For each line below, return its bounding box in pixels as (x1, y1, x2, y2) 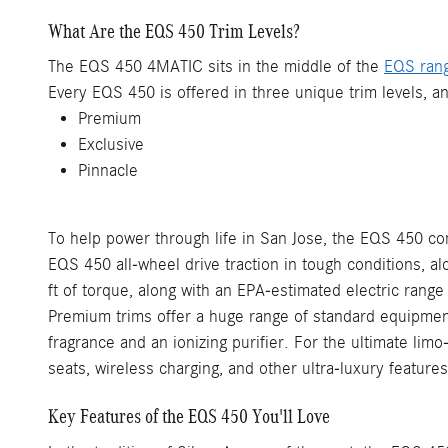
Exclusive (78, 135, 144, 154)
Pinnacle (78, 161, 138, 180)
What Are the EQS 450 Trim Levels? (48, 19, 300, 42)
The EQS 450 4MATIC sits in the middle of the (48, 57, 384, 76)
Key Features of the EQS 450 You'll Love (48, 405, 330, 427)
